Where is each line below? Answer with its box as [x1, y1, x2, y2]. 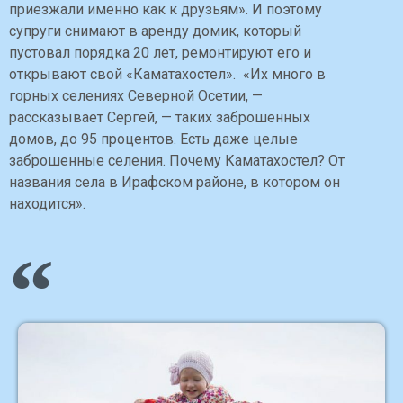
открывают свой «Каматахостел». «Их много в [9, 66, 326, 84]
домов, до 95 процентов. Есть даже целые [9, 130, 298, 148]
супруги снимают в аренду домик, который [9, 22, 301, 40]
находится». [9, 195, 85, 213]
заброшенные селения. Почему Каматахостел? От [9, 152, 345, 170]
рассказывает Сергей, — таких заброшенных [9, 109, 310, 127]
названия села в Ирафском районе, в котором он [9, 174, 340, 192]
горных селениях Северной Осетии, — [9, 87, 263, 105]
